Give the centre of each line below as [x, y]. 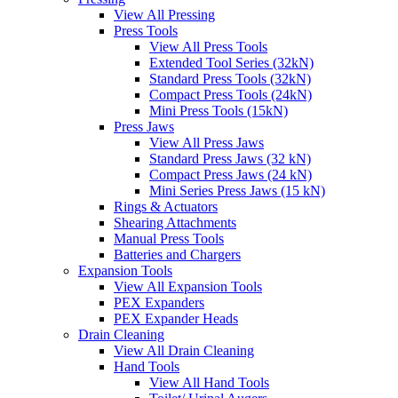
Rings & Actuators [166, 207]
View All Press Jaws [207, 143]
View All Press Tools [208, 47]
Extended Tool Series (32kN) [231, 63]
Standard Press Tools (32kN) [230, 79]
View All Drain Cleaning [184, 351]
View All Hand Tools [209, 383]
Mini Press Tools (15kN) [219, 111]
